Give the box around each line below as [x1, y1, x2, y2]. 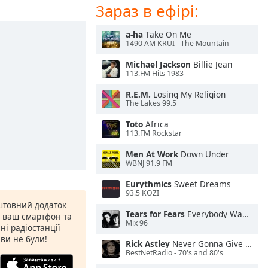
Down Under [178, 148, 229, 160]
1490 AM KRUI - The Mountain [126, 38, 229, 49]
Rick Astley [126, 238, 170, 249]
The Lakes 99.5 [126, 98, 176, 109]
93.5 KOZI [126, 188, 159, 199]
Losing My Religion [151, 89, 226, 100]
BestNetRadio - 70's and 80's [126, 248, 223, 258]
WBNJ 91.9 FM [126, 158, 172, 169]
